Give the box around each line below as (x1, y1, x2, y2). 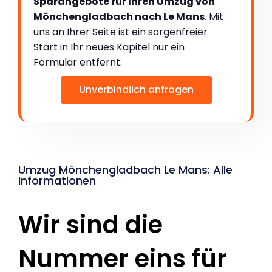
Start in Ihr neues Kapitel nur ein (33, 40, 185, 55)
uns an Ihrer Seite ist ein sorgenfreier (33, 25, 208, 39)
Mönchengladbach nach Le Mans (33, 10, 205, 24)
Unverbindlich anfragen (78, 83, 194, 97)
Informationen (18, 173, 96, 189)
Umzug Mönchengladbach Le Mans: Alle (18, 162, 233, 178)
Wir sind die (18, 208, 163, 242)
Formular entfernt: (33, 55, 122, 70)
